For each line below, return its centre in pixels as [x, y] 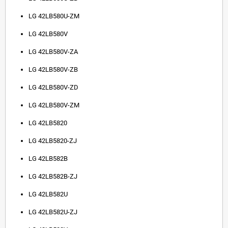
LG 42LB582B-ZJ [53, 177]
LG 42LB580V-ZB [53, 70]
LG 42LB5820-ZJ [53, 141]
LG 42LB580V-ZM [54, 105]
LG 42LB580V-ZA [53, 52]
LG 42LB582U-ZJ [53, 212]
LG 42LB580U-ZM [54, 16]
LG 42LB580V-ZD [53, 88]
